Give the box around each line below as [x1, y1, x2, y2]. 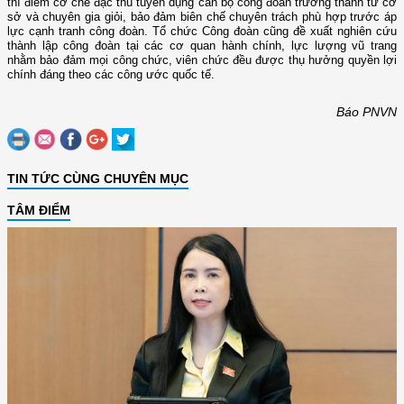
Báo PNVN [336, 105, 397, 120]
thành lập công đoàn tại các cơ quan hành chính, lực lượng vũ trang [7, 39, 397, 53]
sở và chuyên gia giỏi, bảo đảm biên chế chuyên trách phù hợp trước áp [7, 10, 397, 24]
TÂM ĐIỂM [7, 203, 70, 218]
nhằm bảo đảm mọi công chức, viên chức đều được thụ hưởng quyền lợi [7, 53, 397, 68]
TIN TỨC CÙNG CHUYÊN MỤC [7, 171, 188, 187]
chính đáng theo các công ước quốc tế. [7, 68, 215, 82]
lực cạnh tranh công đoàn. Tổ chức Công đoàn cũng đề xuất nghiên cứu [7, 24, 397, 39]
